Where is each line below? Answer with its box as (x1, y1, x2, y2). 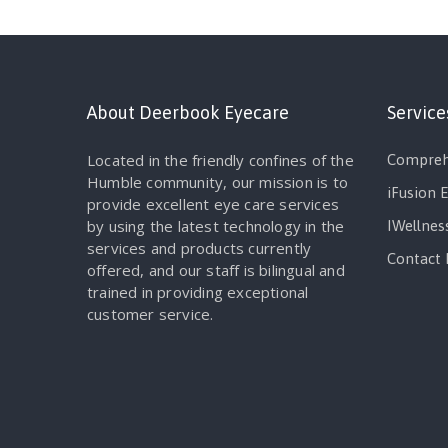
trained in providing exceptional (87, 282, 309, 303)
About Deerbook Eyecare (87, 102, 289, 124)
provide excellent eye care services (87, 194, 339, 215)
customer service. (87, 304, 214, 325)
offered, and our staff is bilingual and (87, 260, 345, 281)
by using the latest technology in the (87, 216, 345, 237)
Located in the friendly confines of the (87, 150, 354, 171)
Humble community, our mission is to (87, 172, 348, 193)
